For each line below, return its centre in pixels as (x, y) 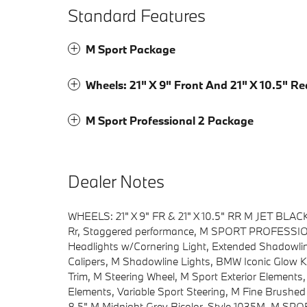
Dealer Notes (116, 182)
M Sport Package (131, 49)
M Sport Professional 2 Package (170, 121)
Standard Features (137, 16)
